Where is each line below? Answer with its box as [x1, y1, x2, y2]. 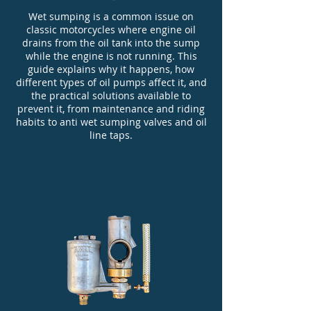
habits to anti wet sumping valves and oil [15, 115, 207, 129]
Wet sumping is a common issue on [28, 10, 194, 24]
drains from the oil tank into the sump [22, 36, 200, 50]
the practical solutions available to [31, 89, 191, 103]
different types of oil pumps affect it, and [15, 76, 207, 90]
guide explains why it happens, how [28, 62, 194, 76]
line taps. [90, 128, 133, 142]
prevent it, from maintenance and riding [17, 102, 205, 116]
